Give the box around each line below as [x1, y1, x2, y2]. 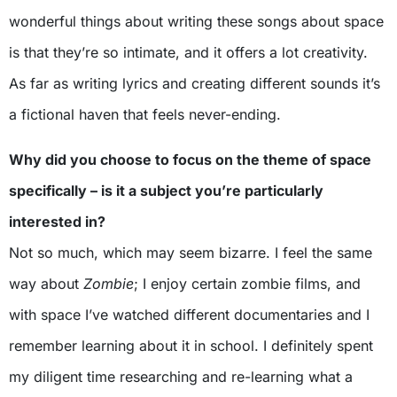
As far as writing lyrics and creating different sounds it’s [9, 74, 380, 92]
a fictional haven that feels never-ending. [9, 105, 281, 123]
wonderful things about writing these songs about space [9, 12, 384, 30]
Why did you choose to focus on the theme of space [9, 150, 371, 168]
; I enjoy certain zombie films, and [134, 274, 361, 292]
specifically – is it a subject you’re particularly [9, 181, 323, 199]
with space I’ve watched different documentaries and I [9, 305, 370, 323]
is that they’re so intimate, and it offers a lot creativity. [9, 43, 368, 61]
